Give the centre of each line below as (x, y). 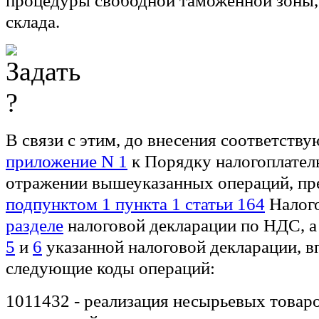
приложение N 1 (67, 161)
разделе (35, 225)
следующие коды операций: (110, 268)
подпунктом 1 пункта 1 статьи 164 (135, 204)
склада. (33, 21)
